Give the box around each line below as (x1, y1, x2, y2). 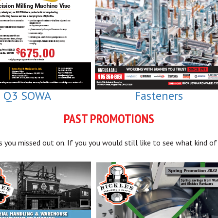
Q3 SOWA (3, 88, 51, 103)
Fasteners (135, 88, 183, 103)
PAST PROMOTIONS (64, 110, 154, 127)
